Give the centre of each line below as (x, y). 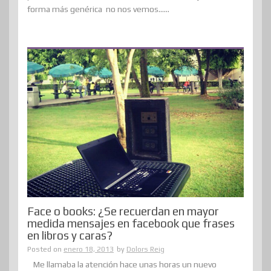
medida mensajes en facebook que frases (131, 223)
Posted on (45, 249)
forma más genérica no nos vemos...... (98, 9)
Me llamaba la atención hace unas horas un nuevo (125, 264)
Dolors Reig (145, 249)
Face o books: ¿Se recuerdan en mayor (123, 211)
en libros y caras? (70, 235)
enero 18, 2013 (89, 249)
